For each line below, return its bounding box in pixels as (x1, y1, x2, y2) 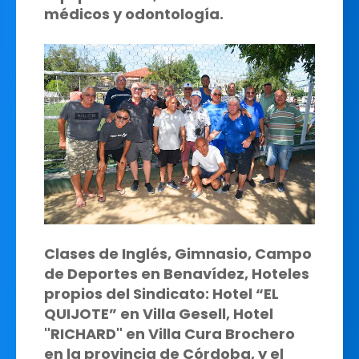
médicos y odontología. (44, 3, 224, 24)
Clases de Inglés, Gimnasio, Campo (44, 244, 312, 264)
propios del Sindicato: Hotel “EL (44, 284, 279, 305)
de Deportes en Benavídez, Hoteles (44, 264, 309, 284)
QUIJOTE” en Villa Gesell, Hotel (44, 304, 273, 325)
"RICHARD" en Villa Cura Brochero (44, 324, 295, 345)
